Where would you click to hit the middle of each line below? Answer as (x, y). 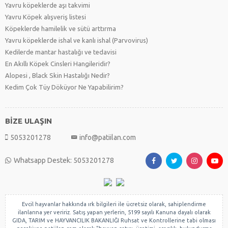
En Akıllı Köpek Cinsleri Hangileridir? (58, 64)
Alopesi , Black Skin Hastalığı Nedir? (58, 75)
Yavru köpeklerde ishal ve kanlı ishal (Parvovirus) (77, 40)
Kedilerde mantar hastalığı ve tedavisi (61, 52)
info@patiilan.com (108, 137)
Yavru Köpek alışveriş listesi (46, 17)
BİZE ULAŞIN (28, 121)
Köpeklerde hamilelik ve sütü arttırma (61, 28)
